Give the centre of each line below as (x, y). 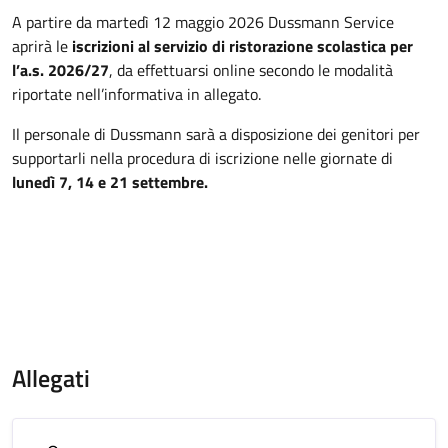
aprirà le (40, 46)
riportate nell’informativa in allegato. (136, 94)
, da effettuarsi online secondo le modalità (251, 70)
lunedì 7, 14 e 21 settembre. (110, 182)
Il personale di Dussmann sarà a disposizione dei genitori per (216, 134)
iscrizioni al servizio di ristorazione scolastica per (240, 46)
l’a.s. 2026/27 (60, 70)
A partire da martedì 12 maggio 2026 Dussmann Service (203, 22)
